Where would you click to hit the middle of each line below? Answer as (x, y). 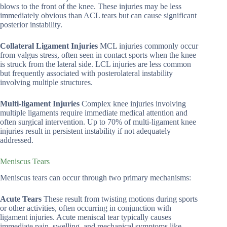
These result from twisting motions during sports (120, 199)
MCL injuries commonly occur (148, 46)
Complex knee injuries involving (133, 103)
